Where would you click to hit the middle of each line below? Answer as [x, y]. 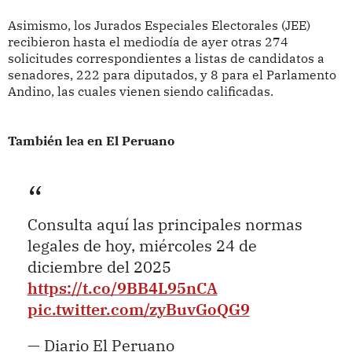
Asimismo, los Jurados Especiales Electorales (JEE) [159, 26]
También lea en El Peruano [91, 141]
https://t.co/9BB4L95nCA [122, 288]
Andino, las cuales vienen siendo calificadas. [140, 92]
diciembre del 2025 [99, 266]
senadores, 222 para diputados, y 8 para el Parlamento [172, 75]
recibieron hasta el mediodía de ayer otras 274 [148, 42]
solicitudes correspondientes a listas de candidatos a [166, 59]
